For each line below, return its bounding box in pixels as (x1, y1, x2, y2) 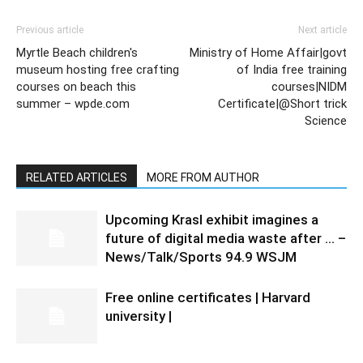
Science (305, 113, 347, 128)
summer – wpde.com (16, 96, 130, 111)
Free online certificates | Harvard (105, 288, 310, 305)
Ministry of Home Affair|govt (190, 45, 347, 60)
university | (105, 307, 172, 324)
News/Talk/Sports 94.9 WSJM (105, 248, 297, 265)
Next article (298, 23, 347, 36)
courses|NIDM (271, 79, 347, 94)
